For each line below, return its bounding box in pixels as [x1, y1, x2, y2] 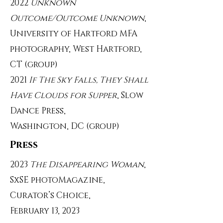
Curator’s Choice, [10, 190, 91, 201]
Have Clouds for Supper [10, 90, 117, 101]
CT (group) [10, 59, 58, 70]
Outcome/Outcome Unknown [10, 12, 144, 24]
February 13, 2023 [10, 205, 80, 217]
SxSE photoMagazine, [10, 174, 105, 186]
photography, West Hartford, [10, 43, 142, 55]
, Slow [117, 90, 143, 101]
